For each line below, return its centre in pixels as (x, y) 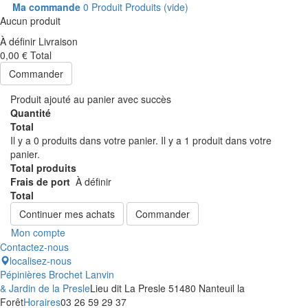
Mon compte (38, 233)
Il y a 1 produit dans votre (216, 141)
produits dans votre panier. (100, 141)
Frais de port (43, 182)
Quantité (31, 113)
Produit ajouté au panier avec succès (91, 99)
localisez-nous (41, 260)
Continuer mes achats (67, 214)
